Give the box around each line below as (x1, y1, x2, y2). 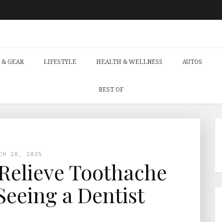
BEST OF (99, 85, 123, 94)
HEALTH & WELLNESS (96, 57, 163, 66)
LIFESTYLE (44, 57, 76, 66)
